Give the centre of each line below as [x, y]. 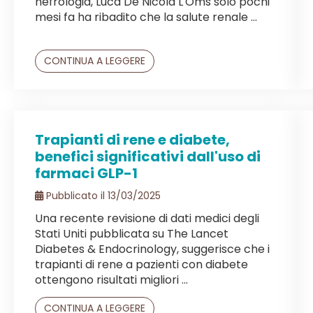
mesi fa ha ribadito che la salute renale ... [146, 17]
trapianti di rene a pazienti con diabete [141, 264]
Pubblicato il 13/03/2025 [102, 195]
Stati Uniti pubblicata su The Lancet [132, 233]
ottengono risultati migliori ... [111, 279]
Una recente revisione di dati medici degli [147, 218]
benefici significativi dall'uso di [148, 156]
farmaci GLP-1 [86, 173]
